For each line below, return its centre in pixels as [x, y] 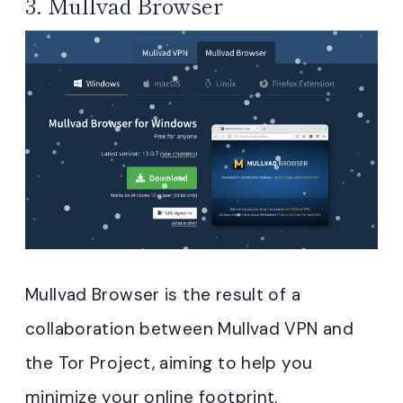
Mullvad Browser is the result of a [163, 294]
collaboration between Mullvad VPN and [190, 328]
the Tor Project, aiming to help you [169, 363]
